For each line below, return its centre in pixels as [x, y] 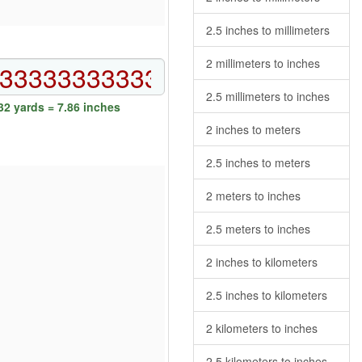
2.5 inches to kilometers [267, 295]
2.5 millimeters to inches [268, 96]
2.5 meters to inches [258, 229]
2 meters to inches [253, 196]
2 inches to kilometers [262, 262]
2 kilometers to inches [262, 328]
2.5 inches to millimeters [268, 30]
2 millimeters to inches [263, 63]
